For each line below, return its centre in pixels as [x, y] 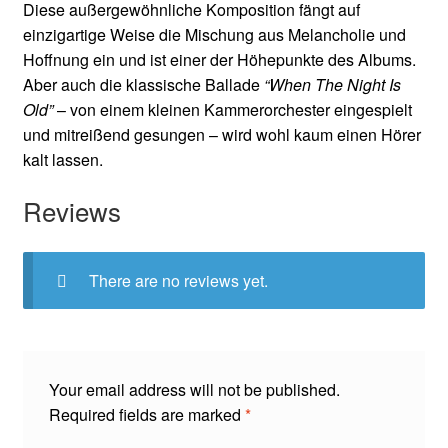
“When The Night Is [332, 85]
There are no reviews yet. [178, 280]
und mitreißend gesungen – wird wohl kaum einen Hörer [221, 135]
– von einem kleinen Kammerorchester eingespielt [232, 110]
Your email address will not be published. [194, 389]
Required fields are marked [146, 414]
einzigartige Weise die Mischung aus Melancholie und [214, 35]
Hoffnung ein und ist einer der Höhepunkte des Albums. [219, 60]
